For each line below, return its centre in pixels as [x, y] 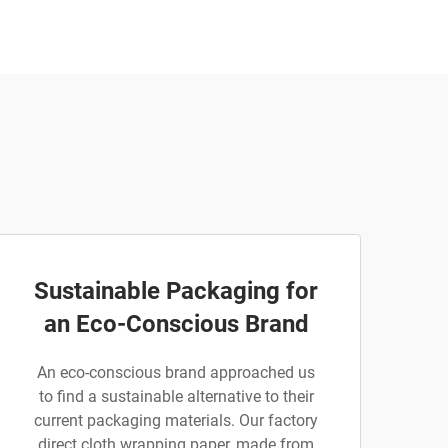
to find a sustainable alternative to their [176, 396]
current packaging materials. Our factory [176, 420]
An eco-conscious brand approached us [176, 372]
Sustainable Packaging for [176, 291]
